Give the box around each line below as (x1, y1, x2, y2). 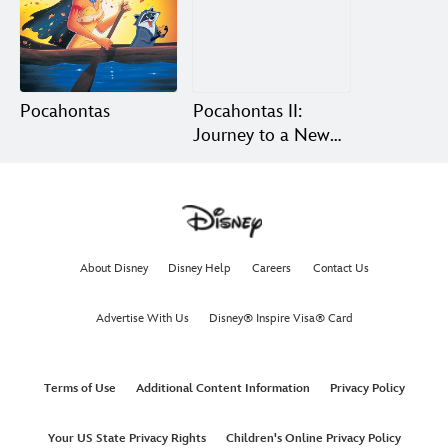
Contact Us (312, 260, 369, 276)
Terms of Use (43, 380, 116, 396)
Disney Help (167, 260, 231, 276)
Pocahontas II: (192, 100, 302, 122)
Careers (252, 260, 291, 276)
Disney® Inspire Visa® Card (208, 310, 353, 326)
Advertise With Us (95, 310, 189, 326)
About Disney (79, 260, 148, 276)
